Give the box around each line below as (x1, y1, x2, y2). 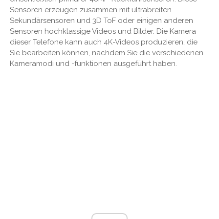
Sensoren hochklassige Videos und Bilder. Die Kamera (10, 26, 196, 36)
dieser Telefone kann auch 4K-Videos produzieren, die (10, 37, 197, 46)
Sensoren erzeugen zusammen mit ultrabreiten (10, 5, 172, 14)
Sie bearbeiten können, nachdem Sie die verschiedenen (10, 48, 203, 57)
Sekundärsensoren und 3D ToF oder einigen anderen (10, 16, 193, 25)
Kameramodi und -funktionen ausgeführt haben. (10, 59, 177, 68)
